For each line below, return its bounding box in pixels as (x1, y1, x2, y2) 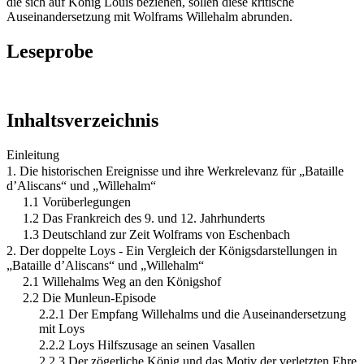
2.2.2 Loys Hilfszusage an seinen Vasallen (39, 337, 255, 352)
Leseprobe (6, 40, 93, 62)
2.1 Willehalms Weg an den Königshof (23, 274, 221, 288)
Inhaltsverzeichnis (6, 109, 158, 131)
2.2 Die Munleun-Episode (23, 290, 156, 305)
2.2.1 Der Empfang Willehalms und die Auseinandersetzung (39, 306, 346, 321)
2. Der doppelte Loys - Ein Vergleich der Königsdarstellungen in (6, 243, 337, 258)
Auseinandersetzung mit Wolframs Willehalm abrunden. (6, 9, 292, 24)
